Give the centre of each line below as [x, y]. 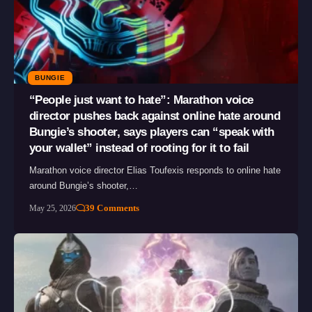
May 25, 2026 [52, 208]
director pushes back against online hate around [155, 116]
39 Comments [112, 208]
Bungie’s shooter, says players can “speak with [151, 132]
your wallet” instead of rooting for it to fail [139, 148]
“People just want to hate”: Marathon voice [141, 100]
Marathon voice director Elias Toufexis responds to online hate [155, 170]
